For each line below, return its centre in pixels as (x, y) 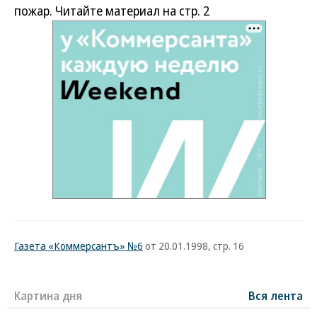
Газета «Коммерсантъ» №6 (79, 246)
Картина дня (48, 296)
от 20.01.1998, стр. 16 (194, 246)
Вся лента (276, 296)
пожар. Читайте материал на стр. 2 (112, 11)
